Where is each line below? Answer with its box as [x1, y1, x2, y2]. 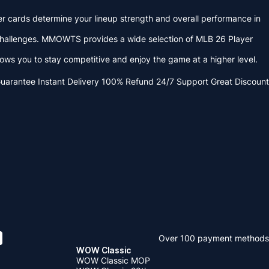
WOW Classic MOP [76, 255, 150, 265]
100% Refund [101, 76, 154, 86]
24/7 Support [156, 76, 208, 86]
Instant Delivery [38, 76, 99, 86]
